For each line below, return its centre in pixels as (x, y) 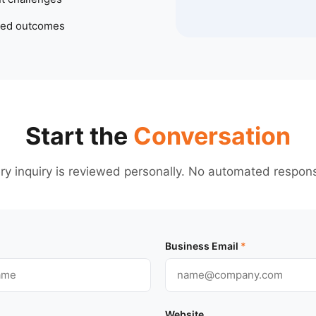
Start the (79, 135)
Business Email (203, 245)
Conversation (212, 135)
